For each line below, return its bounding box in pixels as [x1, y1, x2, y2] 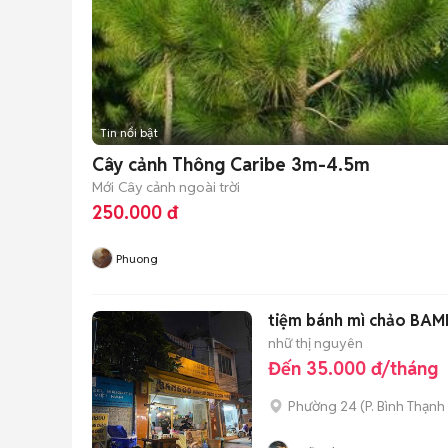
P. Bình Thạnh [365, 397, 445, 415]
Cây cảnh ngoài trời [118, 177, 240, 196]
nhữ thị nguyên [268, 333, 363, 352]
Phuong [116, 251, 158, 266]
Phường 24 [288, 397, 357, 415]
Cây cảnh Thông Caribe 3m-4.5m [92, 153, 370, 176]
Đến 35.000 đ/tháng [268, 357, 438, 380]
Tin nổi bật [100, 125, 158, 140]
